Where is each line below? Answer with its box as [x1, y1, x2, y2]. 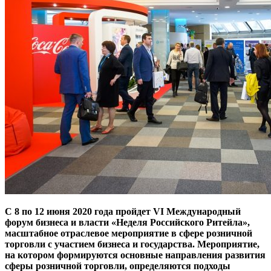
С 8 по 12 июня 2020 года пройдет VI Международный [5, 206, 241, 217]
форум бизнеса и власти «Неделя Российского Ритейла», [5, 217, 250, 227]
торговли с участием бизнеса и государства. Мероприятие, [5, 238, 260, 249]
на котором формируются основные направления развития [5, 249, 266, 260]
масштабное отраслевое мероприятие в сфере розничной [5, 227, 252, 238]
